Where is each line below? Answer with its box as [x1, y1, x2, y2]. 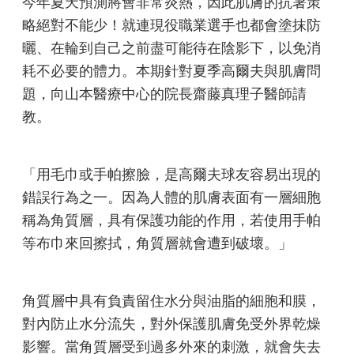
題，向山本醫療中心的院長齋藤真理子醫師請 [22, 86, 307, 102]
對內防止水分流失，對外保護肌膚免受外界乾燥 [22, 316, 322, 332]
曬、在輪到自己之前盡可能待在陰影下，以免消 [22, 40, 322, 56]
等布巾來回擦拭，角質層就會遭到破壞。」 [22, 235, 293, 251]
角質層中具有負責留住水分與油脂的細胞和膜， [22, 293, 322, 309]
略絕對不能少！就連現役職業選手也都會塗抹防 [22, 17, 322, 33]
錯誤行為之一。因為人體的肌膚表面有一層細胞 [22, 190, 322, 205]
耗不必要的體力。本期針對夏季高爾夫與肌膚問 [22, 63, 322, 79]
